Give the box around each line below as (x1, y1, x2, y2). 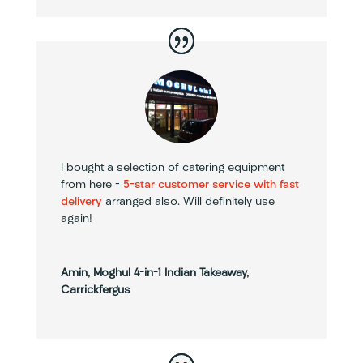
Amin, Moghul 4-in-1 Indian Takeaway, (60, 267, 249, 280)
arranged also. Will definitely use (101, 195, 275, 208)
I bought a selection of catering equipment (60, 161, 284, 174)
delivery (60, 195, 102, 208)
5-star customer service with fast (122, 178, 299, 191)
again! (60, 212, 92, 225)
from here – (60, 178, 123, 191)
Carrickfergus (60, 284, 130, 297)
